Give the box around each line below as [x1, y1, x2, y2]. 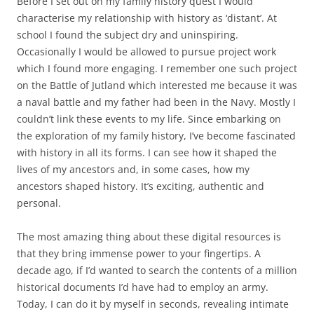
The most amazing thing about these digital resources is [17, 230, 281, 244]
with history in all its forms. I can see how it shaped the [17, 146, 277, 160]
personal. [17, 196, 61, 210]
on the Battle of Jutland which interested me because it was [17, 78, 297, 93]
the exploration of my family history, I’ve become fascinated [17, 129, 296, 143]
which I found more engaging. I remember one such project [17, 62, 297, 76]
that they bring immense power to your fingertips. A [17, 247, 261, 261]
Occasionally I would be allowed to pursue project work [17, 45, 276, 59]
